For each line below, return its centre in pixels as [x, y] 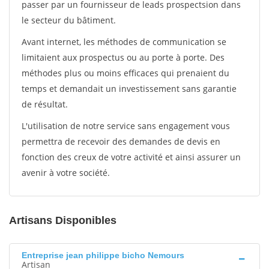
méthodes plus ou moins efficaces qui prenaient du [125, 73]
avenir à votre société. [66, 173]
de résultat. [45, 104]
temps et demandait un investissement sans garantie [129, 89]
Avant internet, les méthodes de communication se [124, 42]
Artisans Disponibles [63, 220]
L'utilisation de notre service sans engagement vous [126, 126]
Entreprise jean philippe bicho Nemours [103, 255]
